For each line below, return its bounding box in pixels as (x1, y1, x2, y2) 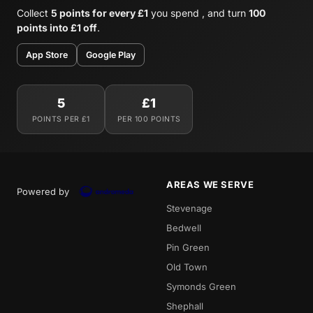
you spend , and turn (148, 6, 249, 19)
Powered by (17, 185, 69, 197)
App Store (26, 49, 68, 60)
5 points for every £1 (51, 6, 148, 19)
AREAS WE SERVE (166, 178, 254, 190)
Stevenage (166, 202, 212, 214)
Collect (17, 6, 51, 19)
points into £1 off (17, 21, 97, 34)
